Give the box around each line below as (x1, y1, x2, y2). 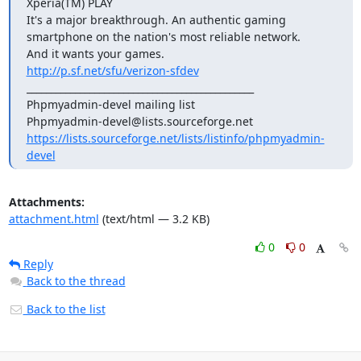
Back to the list (23, 301, 106, 317)
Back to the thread (26, 272, 126, 288)
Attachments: (8, 193, 85, 210)
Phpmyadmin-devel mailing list (26, 96, 195, 112)
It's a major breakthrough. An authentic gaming (26, 11, 286, 27)
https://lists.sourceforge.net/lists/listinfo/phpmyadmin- (26, 130, 325, 146)
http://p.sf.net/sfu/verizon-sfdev (26, 62, 199, 78)
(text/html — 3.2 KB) (98, 210, 210, 226)
